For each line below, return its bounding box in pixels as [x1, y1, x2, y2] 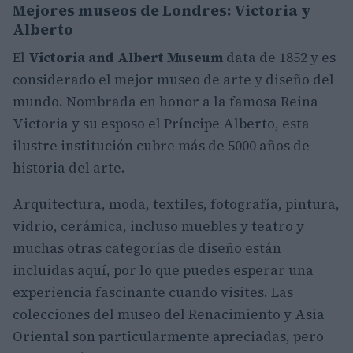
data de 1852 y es [223, 48, 336, 67]
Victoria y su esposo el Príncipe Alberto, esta [13, 114, 310, 133]
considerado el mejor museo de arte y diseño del [13, 70, 334, 89]
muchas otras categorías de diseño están [13, 239, 281, 258]
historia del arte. [13, 158, 125, 177]
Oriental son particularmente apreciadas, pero [13, 327, 324, 346]
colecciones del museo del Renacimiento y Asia [13, 305, 325, 324]
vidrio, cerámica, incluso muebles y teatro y [13, 217, 304, 236]
